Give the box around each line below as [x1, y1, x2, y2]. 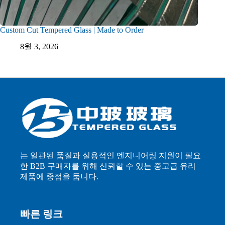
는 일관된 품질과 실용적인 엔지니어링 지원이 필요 [20, 151, 201, 160]
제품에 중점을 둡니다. [20, 172, 99, 181]
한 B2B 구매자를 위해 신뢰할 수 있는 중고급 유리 [20, 162, 196, 171]
